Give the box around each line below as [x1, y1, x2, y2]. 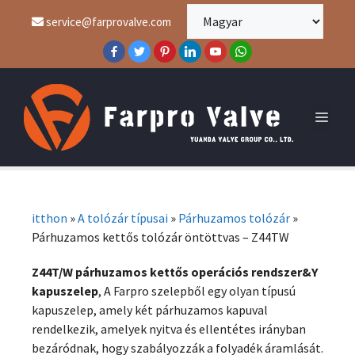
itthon [32, 210, 67, 226]
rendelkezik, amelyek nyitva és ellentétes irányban [32, 321, 306, 337]
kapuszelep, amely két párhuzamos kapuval [32, 302, 268, 318]
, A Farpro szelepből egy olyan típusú [98, 283, 296, 299]
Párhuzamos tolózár [178, 210, 290, 226]
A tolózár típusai [78, 210, 168, 226]
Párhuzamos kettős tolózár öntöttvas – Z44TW [32, 229, 289, 245]
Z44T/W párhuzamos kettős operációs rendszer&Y [32, 264, 318, 280]
